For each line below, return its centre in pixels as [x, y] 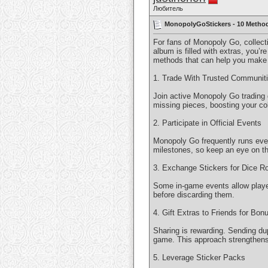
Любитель [168, 8]
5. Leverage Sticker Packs [199, 258]
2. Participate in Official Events [207, 123]
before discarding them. [194, 195]
